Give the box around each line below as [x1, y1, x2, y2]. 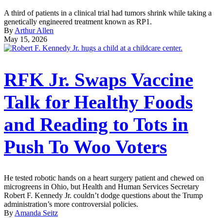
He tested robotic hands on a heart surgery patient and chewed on [4, 173, 204, 182]
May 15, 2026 [4, 35, 47, 44]
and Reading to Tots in [4, 113, 188, 135]
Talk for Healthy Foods [4, 91, 193, 112]
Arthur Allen [15, 26, 54, 35]
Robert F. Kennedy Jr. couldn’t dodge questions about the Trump [4, 191, 203, 200]
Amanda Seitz [15, 208, 58, 217]
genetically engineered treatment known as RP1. [4, 18, 152, 26]
